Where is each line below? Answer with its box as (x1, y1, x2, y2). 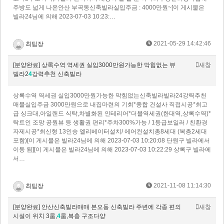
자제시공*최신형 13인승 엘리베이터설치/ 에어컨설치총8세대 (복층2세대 (13, 128, 207, 135)
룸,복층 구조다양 (60, 212, 105, 220)
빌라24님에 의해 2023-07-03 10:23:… (13, 13, 115, 20)
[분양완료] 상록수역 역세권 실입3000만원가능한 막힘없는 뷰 (13, 61, 175, 69)
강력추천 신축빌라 (32, 70, 81, 78)
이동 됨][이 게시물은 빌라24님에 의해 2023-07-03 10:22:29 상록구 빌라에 (13, 146, 211, 153)
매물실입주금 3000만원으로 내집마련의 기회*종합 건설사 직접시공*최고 (13, 101, 207, 108)
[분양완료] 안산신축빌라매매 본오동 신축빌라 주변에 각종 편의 (13, 203, 181, 211)
